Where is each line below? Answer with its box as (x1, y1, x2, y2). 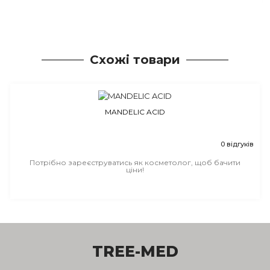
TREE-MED (92, 242, 178, 261)
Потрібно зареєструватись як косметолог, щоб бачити (30, 158, 240, 168)
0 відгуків (221, 140, 254, 149)
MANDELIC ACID (105, 107, 165, 117)
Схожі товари (90, 52, 180, 67)
